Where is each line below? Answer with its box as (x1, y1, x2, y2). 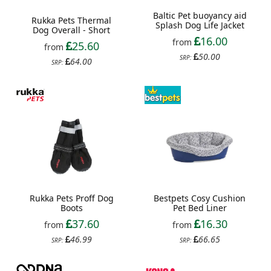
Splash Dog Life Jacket (155, 19, 244, 31)
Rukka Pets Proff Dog (29, 192, 114, 204)
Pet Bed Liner (172, 202, 227, 214)
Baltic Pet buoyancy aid (152, 10, 247, 22)
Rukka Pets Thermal (31, 15, 111, 27)
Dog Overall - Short (33, 24, 110, 36)
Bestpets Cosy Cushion (154, 192, 246, 204)
